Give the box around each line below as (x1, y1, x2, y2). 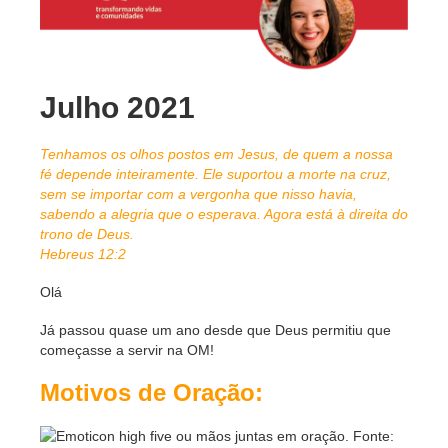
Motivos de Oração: (40, 378, 263, 406)
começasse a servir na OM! (40, 341, 214, 358)
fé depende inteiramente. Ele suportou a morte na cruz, (40, 165, 391, 182)
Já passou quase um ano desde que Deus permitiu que (40, 321, 391, 338)
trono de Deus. (40, 225, 134, 242)
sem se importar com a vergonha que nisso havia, (40, 185, 357, 202)
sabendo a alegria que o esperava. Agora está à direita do (40, 205, 408, 222)
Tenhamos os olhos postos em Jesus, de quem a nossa (40, 145, 393, 162)
